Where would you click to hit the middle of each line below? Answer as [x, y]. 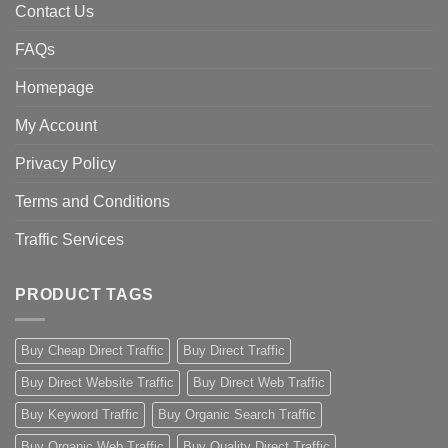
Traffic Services [69, 240]
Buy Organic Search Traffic [237, 414]
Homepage [54, 88]
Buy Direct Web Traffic [259, 382]
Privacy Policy [65, 164]
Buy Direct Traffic [234, 350]
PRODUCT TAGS [84, 295]
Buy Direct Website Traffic [97, 382]
